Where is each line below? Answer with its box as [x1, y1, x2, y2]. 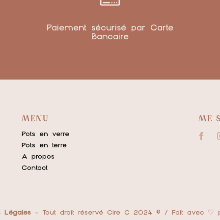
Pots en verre [21, 129, 69, 138]
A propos [21, 151, 55, 161]
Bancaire [91, 30, 129, 42]
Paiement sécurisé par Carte [46, 22, 173, 33]
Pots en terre [21, 140, 67, 149]
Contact [21, 163, 48, 172]
